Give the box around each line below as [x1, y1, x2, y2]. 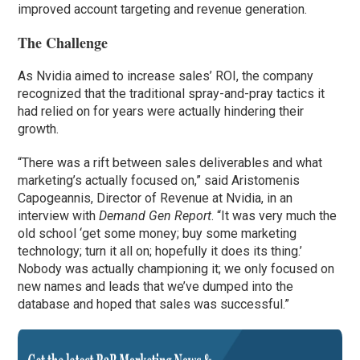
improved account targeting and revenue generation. [18, 2, 308, 18]
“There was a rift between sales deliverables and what [18, 155, 323, 171]
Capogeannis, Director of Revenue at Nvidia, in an [18, 190, 293, 207]
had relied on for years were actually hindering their [18, 104, 305, 120]
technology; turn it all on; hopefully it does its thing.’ [18, 243, 303, 260]
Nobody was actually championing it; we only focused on [18, 261, 335, 277]
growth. [18, 121, 59, 137]
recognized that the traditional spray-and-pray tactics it [18, 86, 325, 102]
